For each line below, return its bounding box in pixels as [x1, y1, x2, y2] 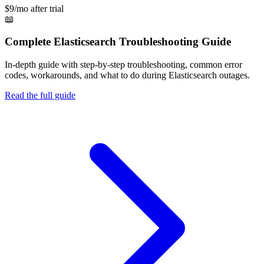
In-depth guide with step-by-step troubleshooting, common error [5, 59, 242, 70]
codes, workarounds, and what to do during [5, 70, 169, 80]
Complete [5, 35, 54, 48]
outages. [217, 70, 250, 80]
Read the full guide [5, 90, 75, 100]
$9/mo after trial [5, 3, 64, 14]
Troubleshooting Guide [116, 35, 231, 48]
